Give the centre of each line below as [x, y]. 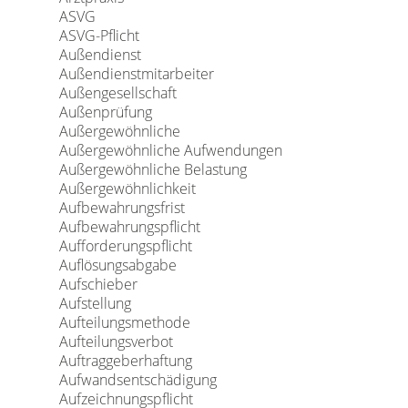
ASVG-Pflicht [99, 36]
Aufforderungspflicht [125, 246]
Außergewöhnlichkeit [127, 189]
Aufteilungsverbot [116, 342]
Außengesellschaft [117, 93]
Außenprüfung [105, 112]
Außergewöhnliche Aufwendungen [170, 150]
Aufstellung [95, 303]
